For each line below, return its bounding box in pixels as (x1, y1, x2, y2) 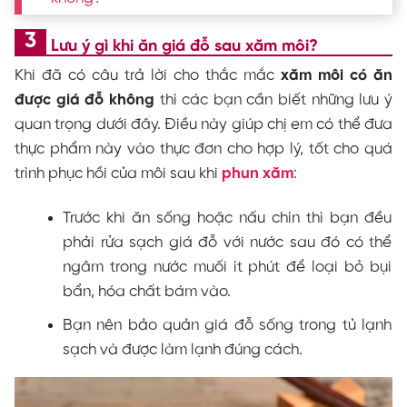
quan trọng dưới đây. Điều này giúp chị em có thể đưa (15, 115, 392, 133)
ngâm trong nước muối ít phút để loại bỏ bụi (63, 258, 392, 275)
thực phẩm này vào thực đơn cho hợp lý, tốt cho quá (15, 140, 392, 157)
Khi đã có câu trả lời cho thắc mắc (15, 66, 281, 84)
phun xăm (222, 164, 293, 182)
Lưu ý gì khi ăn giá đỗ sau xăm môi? (51, 37, 318, 55)
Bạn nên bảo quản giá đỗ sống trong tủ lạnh (63, 317, 392, 333)
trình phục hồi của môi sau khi (15, 164, 218, 182)
